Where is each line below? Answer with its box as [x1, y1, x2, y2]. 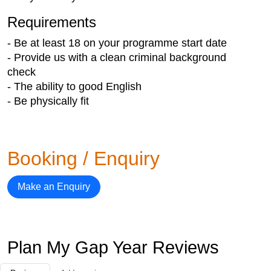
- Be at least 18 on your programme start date [7, 36, 227, 49]
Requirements [7, 13, 96, 30]
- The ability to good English [7, 80, 142, 93]
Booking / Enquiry [7, 147, 160, 169]
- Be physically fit [7, 94, 89, 107]
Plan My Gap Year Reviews [7, 237, 219, 257]
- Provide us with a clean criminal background [7, 51, 226, 64]
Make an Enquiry [18, 181, 90, 192]
